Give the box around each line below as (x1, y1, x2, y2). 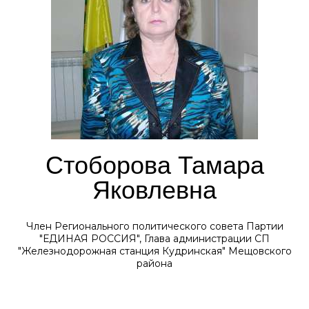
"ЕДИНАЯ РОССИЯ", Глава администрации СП (39, 232, 270, 245)
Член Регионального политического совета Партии (26, 220, 283, 232)
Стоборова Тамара (45, 151, 264, 179)
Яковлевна (92, 176, 217, 204)
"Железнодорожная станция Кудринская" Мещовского (17, 245, 292, 257)
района (137, 257, 172, 270)
